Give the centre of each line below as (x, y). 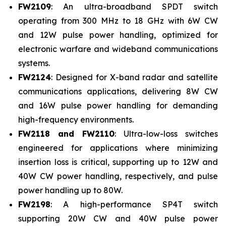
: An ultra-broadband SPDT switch (134, 7)
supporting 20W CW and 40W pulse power (118, 218)
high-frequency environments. (76, 120)
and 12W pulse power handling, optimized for (118, 35)
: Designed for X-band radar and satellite (134, 77)
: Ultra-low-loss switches (166, 134)
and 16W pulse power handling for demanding (118, 105)
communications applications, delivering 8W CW (118, 91)
